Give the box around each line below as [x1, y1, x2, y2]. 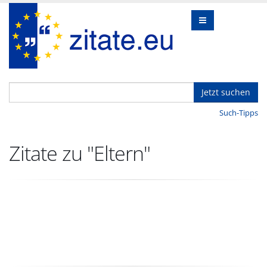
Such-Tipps [219, 107, 258, 118]
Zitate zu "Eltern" [9, 139, 150, 167]
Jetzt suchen [201, 86, 250, 98]
